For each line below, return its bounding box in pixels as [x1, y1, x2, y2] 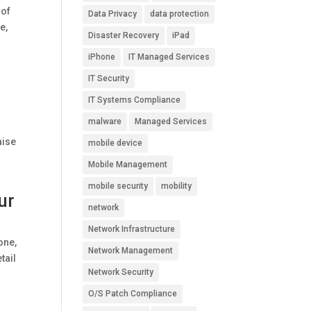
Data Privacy [88, 9, 137, 19]
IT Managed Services [128, 52, 210, 62]
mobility [161, 181, 192, 191]
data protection [150, 9, 210, 19]
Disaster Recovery [88, 31, 160, 40]
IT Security [88, 74, 130, 83]
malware [88, 117, 122, 126]
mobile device [88, 138, 143, 148]
